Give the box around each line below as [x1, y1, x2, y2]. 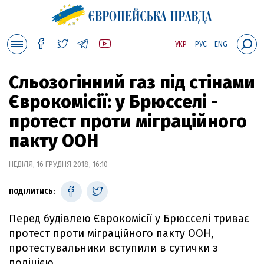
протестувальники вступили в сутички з [9, 242, 218, 255]
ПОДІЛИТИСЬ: [9, 187, 55, 196]
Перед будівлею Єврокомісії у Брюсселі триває [9, 212, 249, 225]
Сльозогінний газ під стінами [9, 72, 255, 93]
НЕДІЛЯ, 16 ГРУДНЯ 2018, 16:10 [9, 160, 108, 169]
